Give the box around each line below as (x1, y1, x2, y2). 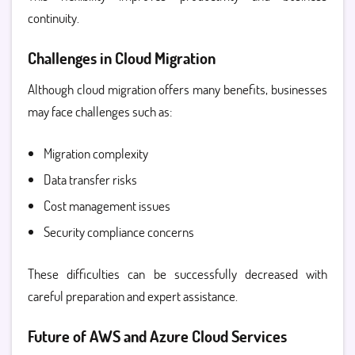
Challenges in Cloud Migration (28, 48, 216, 68)
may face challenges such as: (28, 102, 172, 120)
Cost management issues (44, 197, 170, 215)
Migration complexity (44, 144, 148, 162)
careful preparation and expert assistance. (28, 287, 238, 305)
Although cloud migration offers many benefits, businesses (28, 80, 327, 98)
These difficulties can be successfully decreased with (28, 265, 327, 283)
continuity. (28, 9, 79, 27)
